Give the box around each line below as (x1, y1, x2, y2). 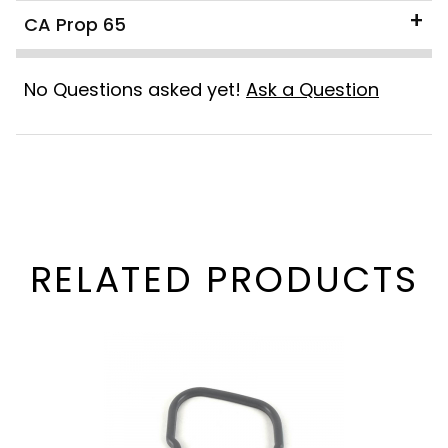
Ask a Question (246, 76, 379, 102)
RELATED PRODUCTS (29, 253, 419, 305)
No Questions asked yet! (24, 76, 246, 102)
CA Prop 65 (24, 11, 126, 37)
